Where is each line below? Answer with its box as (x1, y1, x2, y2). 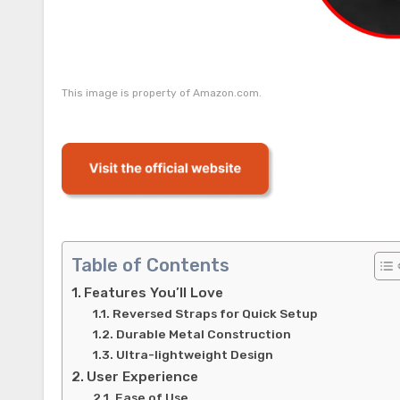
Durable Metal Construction (115, 327, 291, 341)
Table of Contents (71, 254, 229, 277)
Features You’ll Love (84, 285, 224, 301)
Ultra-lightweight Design (115, 347, 273, 362)
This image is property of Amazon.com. (62, 87, 262, 99)
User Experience (87, 369, 199, 385)
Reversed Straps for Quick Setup (112, 306, 318, 321)
